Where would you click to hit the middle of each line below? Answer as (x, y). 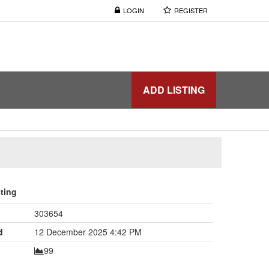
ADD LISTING (174, 89)
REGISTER (191, 10)
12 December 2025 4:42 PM (88, 231)
